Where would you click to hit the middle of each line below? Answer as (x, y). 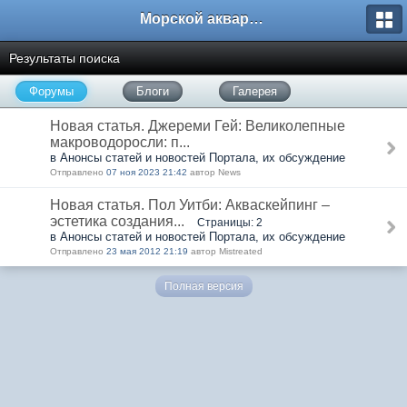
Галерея (254, 91)
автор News (214, 172)
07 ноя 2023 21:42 (147, 172)
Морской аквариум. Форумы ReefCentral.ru (256, 19)
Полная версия (203, 286)
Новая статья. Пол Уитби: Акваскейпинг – (190, 205)
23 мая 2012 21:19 (147, 251)
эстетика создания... (117, 221)
